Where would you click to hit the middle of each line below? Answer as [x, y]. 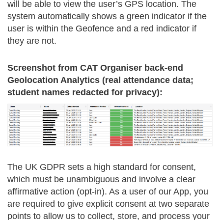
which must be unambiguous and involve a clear [101, 179]
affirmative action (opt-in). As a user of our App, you [108, 192]
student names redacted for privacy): [85, 92]
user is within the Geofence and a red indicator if [102, 28]
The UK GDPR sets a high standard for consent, [102, 167]
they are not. [32, 41]
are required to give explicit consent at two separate [108, 204]
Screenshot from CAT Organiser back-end [95, 68]
